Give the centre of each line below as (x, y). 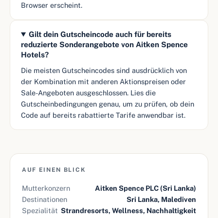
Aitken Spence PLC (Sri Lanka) (145, 188)
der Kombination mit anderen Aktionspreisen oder (103, 82)
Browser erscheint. (52, 5)
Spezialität (40, 210)
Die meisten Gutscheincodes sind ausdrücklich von (104, 70)
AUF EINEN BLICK (54, 170)
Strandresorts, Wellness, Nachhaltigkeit (128, 210)
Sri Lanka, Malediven (161, 199)
